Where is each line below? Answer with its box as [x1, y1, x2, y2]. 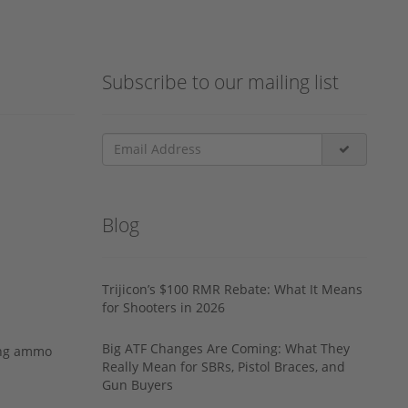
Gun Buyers [102, 375, 173, 393]
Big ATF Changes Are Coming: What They [102, 339, 350, 357]
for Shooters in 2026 [102, 298, 225, 316]
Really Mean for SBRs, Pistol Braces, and [102, 357, 345, 375]
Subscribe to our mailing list [102, 68, 339, 95]
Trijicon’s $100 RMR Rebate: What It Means [102, 280, 362, 298]
